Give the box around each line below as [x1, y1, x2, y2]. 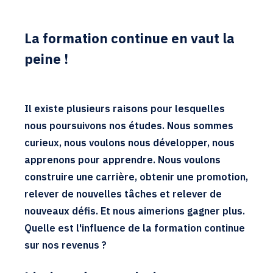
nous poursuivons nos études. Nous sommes [24, 119, 233, 132]
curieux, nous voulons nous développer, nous [24, 136, 235, 149]
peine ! [24, 50, 68, 68]
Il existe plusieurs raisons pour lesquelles [24, 102, 225, 115]
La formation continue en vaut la [24, 29, 235, 47]
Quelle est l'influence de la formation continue [24, 222, 245, 234]
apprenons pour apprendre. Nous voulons [24, 154, 221, 166]
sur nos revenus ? [24, 239, 107, 251]
